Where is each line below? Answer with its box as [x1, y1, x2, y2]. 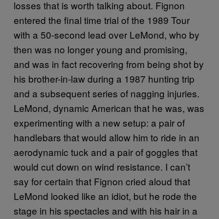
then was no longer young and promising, [14, 42, 187, 56]
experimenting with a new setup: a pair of [14, 115, 185, 129]
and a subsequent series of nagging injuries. [14, 86, 199, 100]
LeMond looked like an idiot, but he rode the [14, 189, 197, 202]
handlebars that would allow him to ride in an [14, 130, 199, 144]
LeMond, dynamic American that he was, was [14, 101, 204, 114]
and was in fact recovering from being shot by [14, 57, 204, 70]
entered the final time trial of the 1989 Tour [14, 13, 190, 26]
